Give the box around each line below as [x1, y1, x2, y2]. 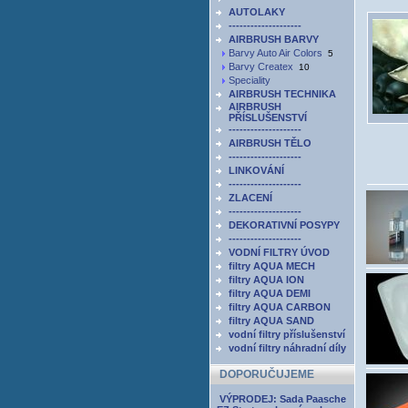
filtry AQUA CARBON [229, 301, 331, 312]
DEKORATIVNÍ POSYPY [229, 219, 340, 230]
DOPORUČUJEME [219, 368, 314, 381]
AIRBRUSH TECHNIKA [229, 88, 336, 99]
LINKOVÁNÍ [229, 165, 284, 176]
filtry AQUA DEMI [229, 288, 311, 299]
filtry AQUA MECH [229, 260, 315, 271]
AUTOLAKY [229, 6, 285, 17]
